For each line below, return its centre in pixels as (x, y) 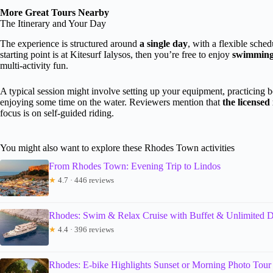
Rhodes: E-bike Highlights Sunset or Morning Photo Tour (160, 264)
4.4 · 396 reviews (85, 229)
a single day (164, 43)
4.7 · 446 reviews (85, 180)
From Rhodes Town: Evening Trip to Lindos (135, 166)
